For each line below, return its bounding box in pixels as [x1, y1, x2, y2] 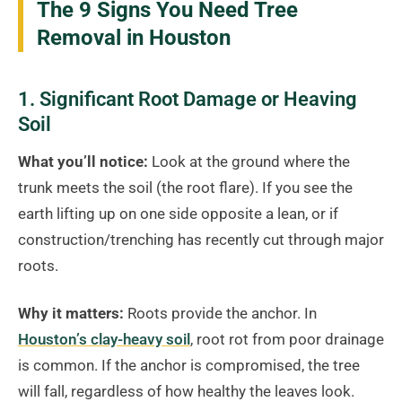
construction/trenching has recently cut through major [18, 231, 384, 249]
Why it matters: [18, 304, 124, 323]
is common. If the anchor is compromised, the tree [18, 356, 360, 375]
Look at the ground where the [148, 153, 350, 171]
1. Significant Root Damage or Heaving [18, 88, 357, 111]
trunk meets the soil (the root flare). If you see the [18, 179, 353, 197]
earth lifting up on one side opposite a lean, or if [18, 205, 338, 223]
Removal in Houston [37, 25, 231, 51]
